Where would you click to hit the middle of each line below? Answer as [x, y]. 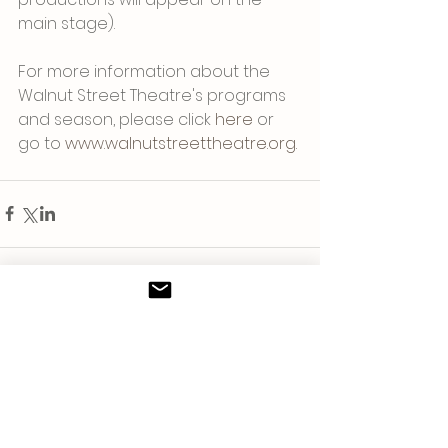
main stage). [66, 23]
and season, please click [116, 119]
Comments [51, 345]
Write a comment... [97, 423]
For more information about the [146, 71]
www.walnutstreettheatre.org [180, 143]
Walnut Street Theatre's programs [154, 95]
